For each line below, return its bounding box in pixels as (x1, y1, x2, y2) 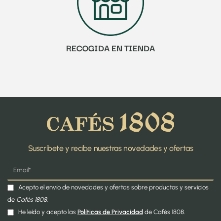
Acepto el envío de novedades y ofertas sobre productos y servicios (18, 184, 209, 191)
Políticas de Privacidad (77, 208, 143, 216)
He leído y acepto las (18, 208, 77, 216)
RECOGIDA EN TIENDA (66, 40, 155, 54)
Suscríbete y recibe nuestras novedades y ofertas (28, 144, 193, 153)
